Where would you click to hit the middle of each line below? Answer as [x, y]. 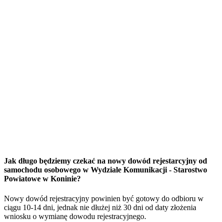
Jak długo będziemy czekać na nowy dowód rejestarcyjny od [106, 161]
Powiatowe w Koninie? [42, 179]
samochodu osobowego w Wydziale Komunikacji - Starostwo [106, 170]
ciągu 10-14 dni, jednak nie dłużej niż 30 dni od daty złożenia [100, 207]
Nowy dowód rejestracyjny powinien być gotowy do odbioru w [104, 198]
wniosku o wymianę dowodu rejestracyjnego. [75, 216]
